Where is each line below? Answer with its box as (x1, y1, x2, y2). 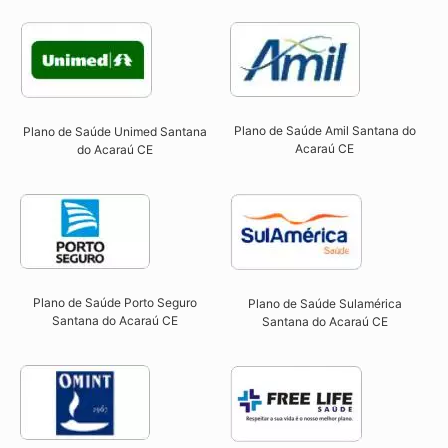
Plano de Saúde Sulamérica (247, 295, 402, 311)
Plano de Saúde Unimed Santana (22, 124, 207, 140)
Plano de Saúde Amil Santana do (233, 123, 416, 139)
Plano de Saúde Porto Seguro (32, 294, 197, 310)
